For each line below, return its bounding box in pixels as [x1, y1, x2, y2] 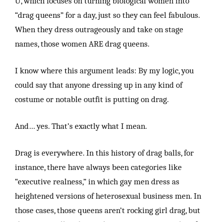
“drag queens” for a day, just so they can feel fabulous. [15, 9, 200, 20]
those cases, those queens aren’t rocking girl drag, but [15, 205, 200, 215]
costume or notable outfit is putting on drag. [15, 94, 169, 104]
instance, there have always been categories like [15, 162, 182, 172]
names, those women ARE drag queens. [15, 38, 150, 49]
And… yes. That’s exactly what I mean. [15, 120, 147, 131]
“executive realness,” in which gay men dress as [15, 176, 179, 186]
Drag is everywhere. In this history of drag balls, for [15, 147, 194, 158]
